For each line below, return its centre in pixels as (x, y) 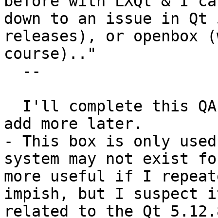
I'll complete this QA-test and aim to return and (13, 106)
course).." (50, 54)
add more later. (73, 124)
